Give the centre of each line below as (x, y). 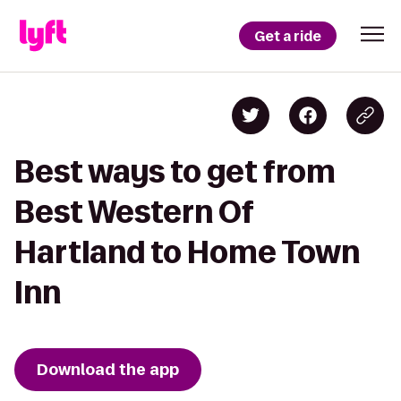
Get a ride (288, 36)
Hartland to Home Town (187, 252)
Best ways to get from (175, 171)
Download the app (108, 370)
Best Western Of (134, 212)
